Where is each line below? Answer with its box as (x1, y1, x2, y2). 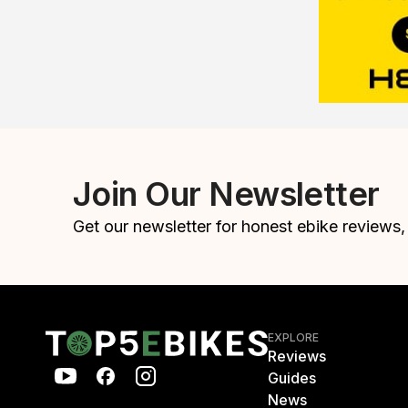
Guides (268, 369, 316, 388)
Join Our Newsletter (73, 174, 380, 215)
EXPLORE (268, 331, 320, 345)
